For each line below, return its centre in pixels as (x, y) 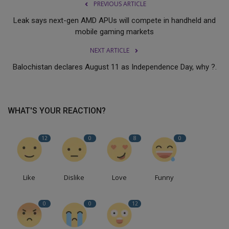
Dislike (74, 177)
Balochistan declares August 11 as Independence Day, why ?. (114, 67)
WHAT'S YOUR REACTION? (57, 110)
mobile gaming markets (114, 31)
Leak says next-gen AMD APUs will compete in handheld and (114, 20)
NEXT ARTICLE (109, 50)
